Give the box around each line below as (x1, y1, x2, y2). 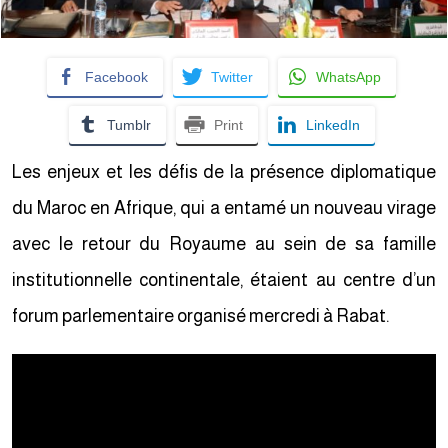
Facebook (89, 69, 152, 85)
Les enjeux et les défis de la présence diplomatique (16, 162, 440, 182)
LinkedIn (309, 117, 364, 133)
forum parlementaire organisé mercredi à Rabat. (16, 306, 393, 326)
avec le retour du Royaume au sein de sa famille (16, 234, 440, 254)
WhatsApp (320, 69, 385, 85)
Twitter (215, 69, 257, 85)
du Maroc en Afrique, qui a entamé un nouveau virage (16, 198, 440, 218)
